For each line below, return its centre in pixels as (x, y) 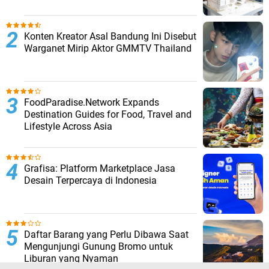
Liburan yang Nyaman (71, 259)
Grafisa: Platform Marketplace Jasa (100, 169)
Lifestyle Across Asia (68, 127)
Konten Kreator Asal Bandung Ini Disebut (110, 37)
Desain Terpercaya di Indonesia (90, 181)
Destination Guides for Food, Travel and (108, 115)
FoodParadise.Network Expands (92, 103)
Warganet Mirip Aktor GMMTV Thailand (108, 49)
